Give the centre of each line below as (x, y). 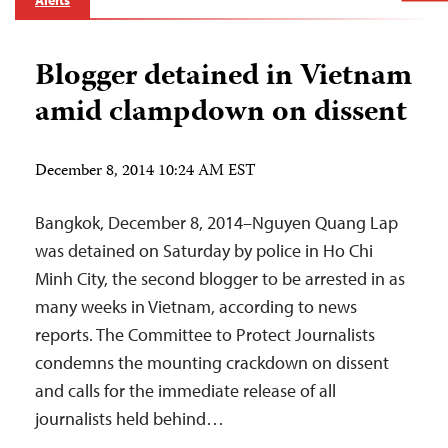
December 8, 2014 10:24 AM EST (145, 172)
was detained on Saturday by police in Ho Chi (204, 251)
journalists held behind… (129, 419)
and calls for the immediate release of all (185, 391)
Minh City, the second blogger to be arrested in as (220, 279)
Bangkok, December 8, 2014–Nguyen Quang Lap (216, 223)
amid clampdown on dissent (221, 114)
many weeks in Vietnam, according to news (196, 307)
